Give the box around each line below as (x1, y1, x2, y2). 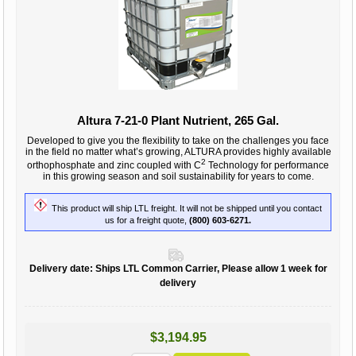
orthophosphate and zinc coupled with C (27, 160, 201, 172)
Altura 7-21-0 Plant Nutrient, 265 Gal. (77, 114, 279, 128)
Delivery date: (29, 263, 93, 275)
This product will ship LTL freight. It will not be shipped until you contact (47, 203, 322, 213)
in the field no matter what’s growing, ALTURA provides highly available (25, 146, 331, 158)
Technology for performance (206, 160, 329, 172)
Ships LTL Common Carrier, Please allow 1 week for (95, 263, 327, 275)
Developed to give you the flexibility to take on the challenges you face (27, 135, 329, 147)
